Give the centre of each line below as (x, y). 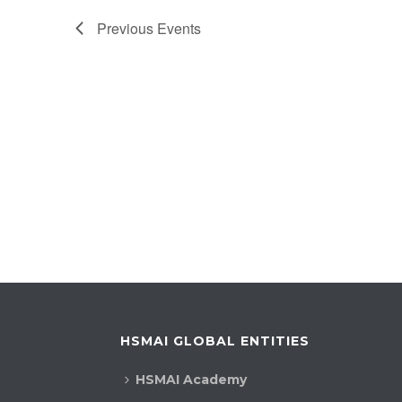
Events (179, 28)
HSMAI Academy (191, 380)
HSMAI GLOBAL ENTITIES (214, 341)
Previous (127, 28)
